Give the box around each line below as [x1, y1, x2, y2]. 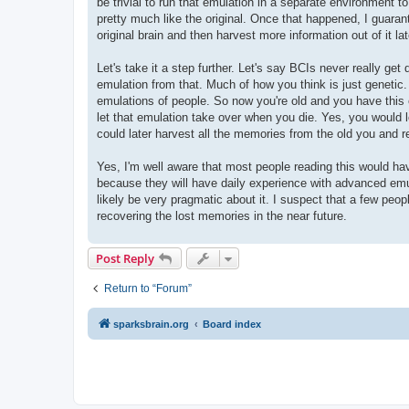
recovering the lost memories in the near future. [97, 209, 347, 224]
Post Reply [96, 250, 154, 267]
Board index [203, 319, 261, 330]
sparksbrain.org [113, 319, 189, 330]
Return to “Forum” [104, 282, 192, 296]
